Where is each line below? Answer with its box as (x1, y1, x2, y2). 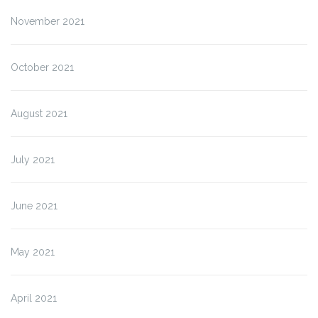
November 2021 (11, 15, 84, 27)
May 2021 (11, 246, 55, 258)
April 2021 (11, 292, 57, 304)
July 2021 (11, 153, 55, 165)
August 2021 (11, 107, 67, 119)
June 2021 (11, 199, 57, 212)
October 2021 (11, 61, 74, 73)
